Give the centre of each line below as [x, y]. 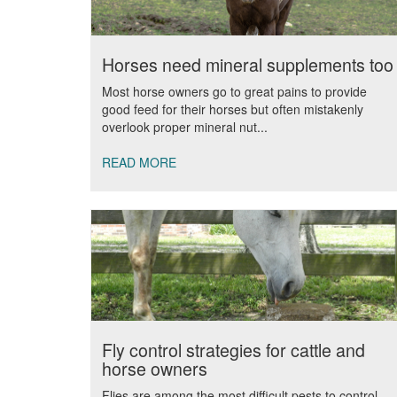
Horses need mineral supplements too [248, 64]
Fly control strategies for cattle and [234, 350]
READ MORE [139, 162]
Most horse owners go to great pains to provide [234, 91]
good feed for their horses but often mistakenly [233, 109]
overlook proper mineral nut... [185, 127]
